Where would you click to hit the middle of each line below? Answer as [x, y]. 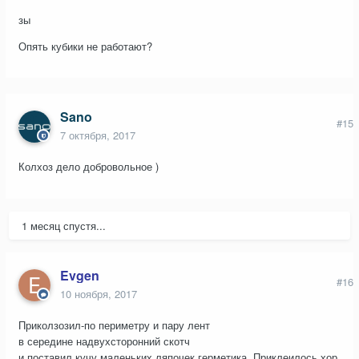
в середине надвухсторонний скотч [104, 341]
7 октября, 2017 [98, 135]
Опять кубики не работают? [87, 46]
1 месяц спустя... [64, 226]
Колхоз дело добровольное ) [89, 167]
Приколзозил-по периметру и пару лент [114, 325]
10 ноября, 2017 [99, 294]
